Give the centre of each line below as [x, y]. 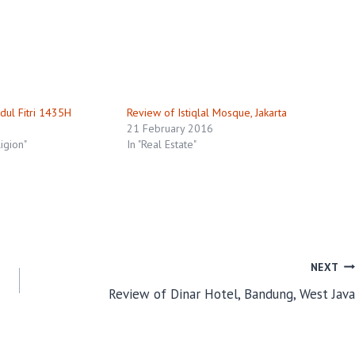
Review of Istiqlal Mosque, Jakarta [207, 112]
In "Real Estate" [162, 144]
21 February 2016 [170, 128]
